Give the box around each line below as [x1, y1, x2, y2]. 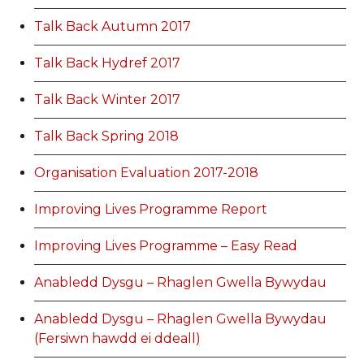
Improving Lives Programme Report [34, 201, 268, 218]
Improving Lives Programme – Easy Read [34, 238, 298, 254]
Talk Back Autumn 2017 [34, 19, 192, 35]
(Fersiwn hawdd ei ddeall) [34, 331, 201, 347]
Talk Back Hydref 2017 [34, 55, 181, 71]
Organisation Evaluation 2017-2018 [34, 165, 259, 181]
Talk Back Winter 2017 [34, 92, 181, 108]
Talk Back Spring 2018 [34, 128, 180, 145]
